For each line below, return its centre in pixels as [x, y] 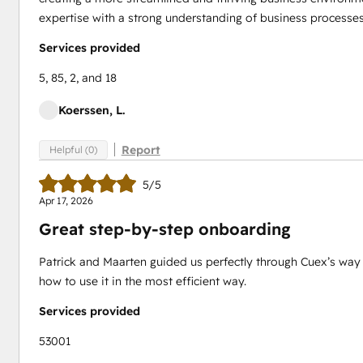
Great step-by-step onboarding [164, 229]
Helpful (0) [73, 150]
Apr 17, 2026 [66, 201]
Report [141, 149]
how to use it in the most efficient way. [142, 282]
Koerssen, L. [91, 110]
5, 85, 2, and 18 [77, 78]
